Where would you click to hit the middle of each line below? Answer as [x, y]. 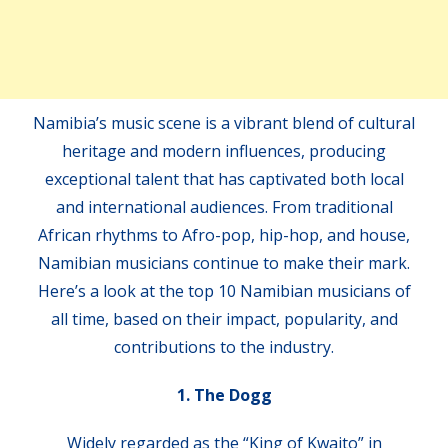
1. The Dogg [224, 395]
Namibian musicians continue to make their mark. [224, 263]
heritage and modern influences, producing [224, 151]
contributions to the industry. [224, 347]
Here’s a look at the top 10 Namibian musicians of [224, 291]
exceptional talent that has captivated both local [224, 179]
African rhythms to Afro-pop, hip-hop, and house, [224, 235]
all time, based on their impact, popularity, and [224, 319]
